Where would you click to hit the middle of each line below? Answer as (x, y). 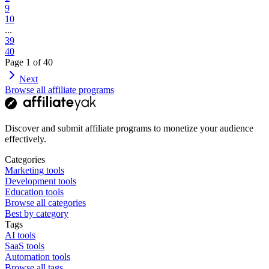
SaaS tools (25, 246)
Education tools (34, 192)
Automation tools (38, 256)
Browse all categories (45, 202)
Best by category (37, 213)
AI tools (20, 235)
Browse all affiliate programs (59, 89)
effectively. (26, 139)
